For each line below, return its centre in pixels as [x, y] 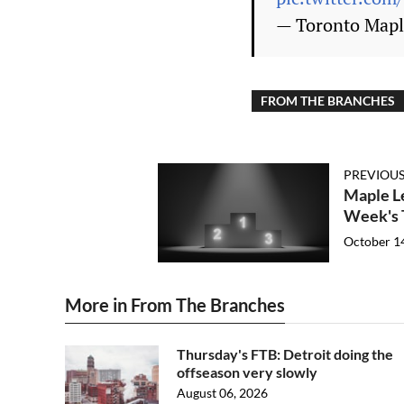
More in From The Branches [175, 305]
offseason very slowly [247, 372]
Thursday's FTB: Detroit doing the [285, 354]
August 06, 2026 [222, 393]
